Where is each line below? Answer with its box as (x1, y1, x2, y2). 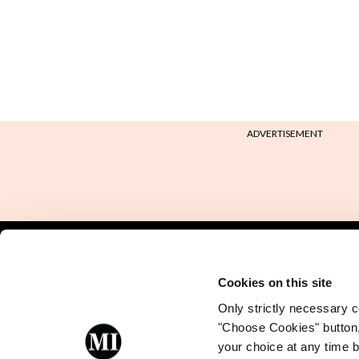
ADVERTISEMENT (247, 127, 323, 140)
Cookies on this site (217, 275, 333, 289)
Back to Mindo (39, 268, 122, 284)
